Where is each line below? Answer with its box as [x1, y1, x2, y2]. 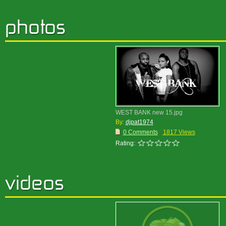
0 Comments [123, 129, 158, 136]
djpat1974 [125, 119, 153, 126]
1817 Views [162, 129, 195, 136]
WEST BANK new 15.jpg [115, 109, 183, 116]
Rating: [115, 140, 135, 147]
